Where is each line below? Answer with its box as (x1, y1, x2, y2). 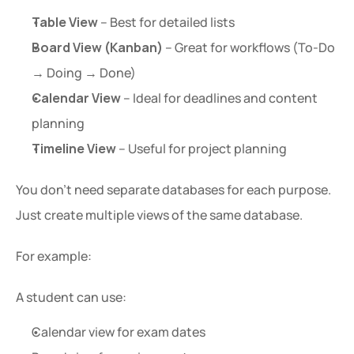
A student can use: (16, 288, 126, 306)
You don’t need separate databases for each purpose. (16, 181, 331, 198)
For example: (16, 247, 92, 265)
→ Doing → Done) (32, 64, 136, 81)
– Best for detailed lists (98, 13, 235, 31)
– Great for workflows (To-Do (163, 39, 335, 56)
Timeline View (32, 140, 116, 157)
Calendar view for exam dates (32, 323, 205, 341)
